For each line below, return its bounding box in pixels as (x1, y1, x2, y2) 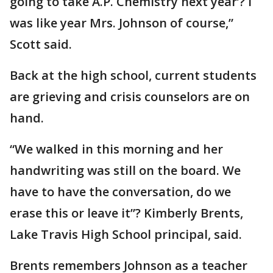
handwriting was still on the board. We (10, 162, 241, 179)
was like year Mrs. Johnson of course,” (10, 15, 233, 31)
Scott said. (10, 36, 72, 52)
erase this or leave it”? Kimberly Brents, (10, 205, 243, 221)
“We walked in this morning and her (10, 141, 223, 157)
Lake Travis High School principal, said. (10, 226, 242, 243)
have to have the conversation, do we (10, 183, 231, 200)
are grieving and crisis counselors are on (10, 88, 250, 105)
